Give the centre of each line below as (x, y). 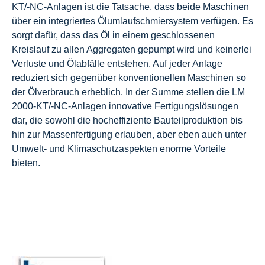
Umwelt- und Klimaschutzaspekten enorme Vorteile (119, 149)
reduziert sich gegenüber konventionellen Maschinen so (129, 78)
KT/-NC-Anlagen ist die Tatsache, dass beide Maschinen (130, 7)
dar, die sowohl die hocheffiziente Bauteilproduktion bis (127, 121)
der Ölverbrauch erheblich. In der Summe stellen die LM (128, 92)
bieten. (26, 163)
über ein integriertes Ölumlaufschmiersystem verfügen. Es (132, 21)
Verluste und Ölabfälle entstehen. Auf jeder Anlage (117, 64)
